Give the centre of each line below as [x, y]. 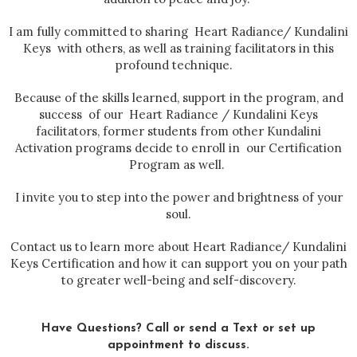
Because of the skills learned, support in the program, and [178, 98]
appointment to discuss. [178, 346]
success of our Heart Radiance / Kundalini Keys [178, 115]
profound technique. [178, 65]
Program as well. [178, 165]
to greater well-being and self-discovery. [178, 280]
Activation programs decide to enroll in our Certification [178, 148]
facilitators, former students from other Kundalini [178, 131]
